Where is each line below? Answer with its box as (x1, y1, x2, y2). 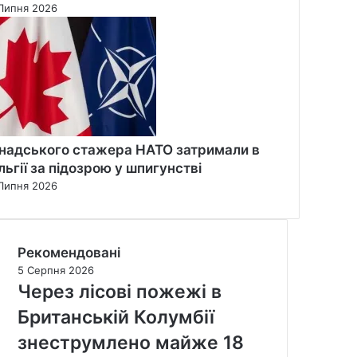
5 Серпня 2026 (18, 263, 94, 277)
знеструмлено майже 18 (18, 331, 244, 354)
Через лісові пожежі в (18, 280, 222, 303)
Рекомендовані (18, 244, 120, 261)
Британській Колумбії (18, 305, 214, 328)
